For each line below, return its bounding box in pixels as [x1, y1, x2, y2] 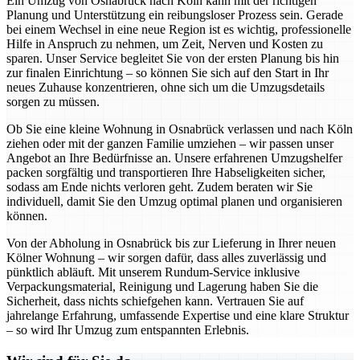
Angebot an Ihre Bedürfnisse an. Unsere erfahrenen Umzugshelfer [6, 151, 342, 166]
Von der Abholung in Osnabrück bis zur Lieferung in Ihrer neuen [6, 236, 336, 251]
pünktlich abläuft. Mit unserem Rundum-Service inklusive [6, 265, 300, 280]
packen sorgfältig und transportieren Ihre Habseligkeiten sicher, [6, 166, 325, 180]
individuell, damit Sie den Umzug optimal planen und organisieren [6, 194, 342, 209]
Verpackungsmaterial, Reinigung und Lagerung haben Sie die [6, 280, 318, 294]
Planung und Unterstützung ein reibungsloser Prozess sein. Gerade [6, 8, 343, 22]
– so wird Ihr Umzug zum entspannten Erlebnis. [6, 323, 249, 337]
